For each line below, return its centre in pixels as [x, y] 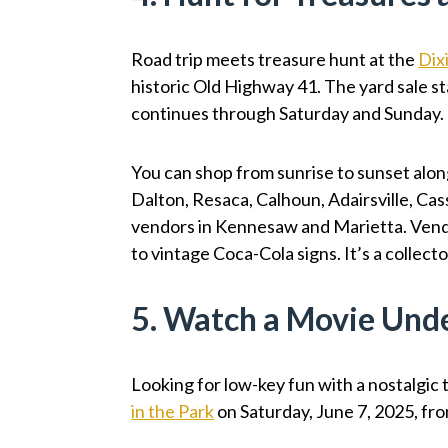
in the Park [173, 410]
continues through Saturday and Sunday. [288, 112]
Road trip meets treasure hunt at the [275, 58]
